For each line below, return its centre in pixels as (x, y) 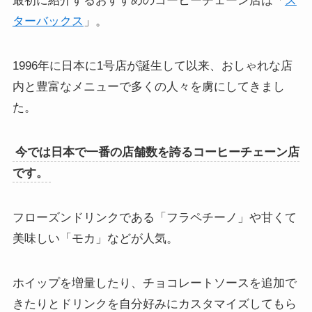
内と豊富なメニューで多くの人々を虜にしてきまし (148, 86)
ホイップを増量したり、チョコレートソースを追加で (154, 283)
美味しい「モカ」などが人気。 (95, 238)
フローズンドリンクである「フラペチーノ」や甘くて (154, 217)
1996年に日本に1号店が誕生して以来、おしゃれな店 (152, 65)
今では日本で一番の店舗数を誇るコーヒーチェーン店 (157, 152)
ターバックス (48, 21)
